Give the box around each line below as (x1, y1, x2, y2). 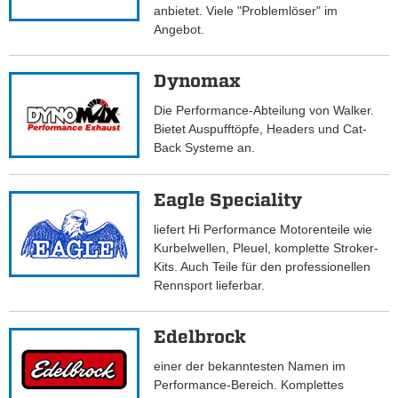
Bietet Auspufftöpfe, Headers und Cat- (154, 122, 368, 137)
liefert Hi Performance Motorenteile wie (154, 222, 373, 237)
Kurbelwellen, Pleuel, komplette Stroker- (154, 241, 379, 256)
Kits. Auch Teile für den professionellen (154, 259, 371, 275)
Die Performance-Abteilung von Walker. (154, 103, 375, 118)
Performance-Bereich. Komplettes (154, 378, 345, 393)
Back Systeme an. (154, 140, 256, 155)
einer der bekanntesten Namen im (154, 359, 346, 374)
